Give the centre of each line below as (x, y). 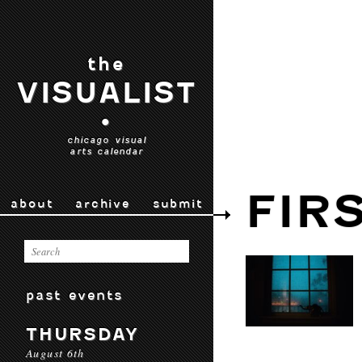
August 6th (55, 353)
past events (75, 295)
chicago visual (107, 140)
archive (103, 204)
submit (177, 204)
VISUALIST (107, 93)
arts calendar (107, 151)
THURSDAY (82, 334)
